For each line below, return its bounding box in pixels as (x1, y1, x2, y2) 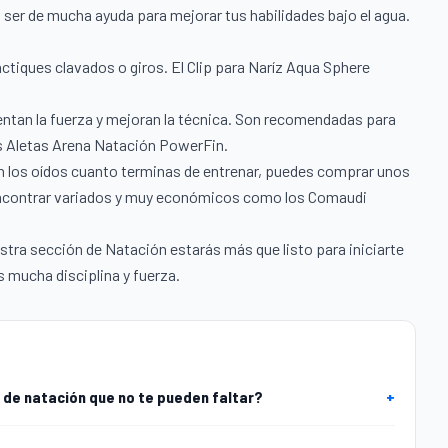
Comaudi (308, 187, 367, 207)
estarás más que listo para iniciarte (167, 239, 404, 259)
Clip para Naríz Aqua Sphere (187, 57, 370, 77)
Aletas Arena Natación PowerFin (6, 135, 224, 155)
